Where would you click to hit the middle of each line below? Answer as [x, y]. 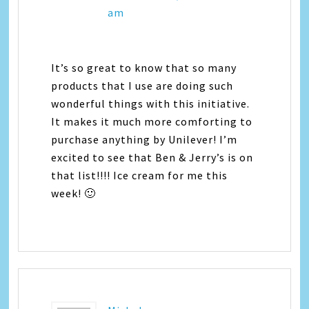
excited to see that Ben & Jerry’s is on [152, 158]
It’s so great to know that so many [144, 68]
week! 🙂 [74, 193]
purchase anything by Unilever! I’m [144, 140]
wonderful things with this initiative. [151, 104]
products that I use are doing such [142, 86]
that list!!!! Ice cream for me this [140, 176]
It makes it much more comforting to [152, 122]
